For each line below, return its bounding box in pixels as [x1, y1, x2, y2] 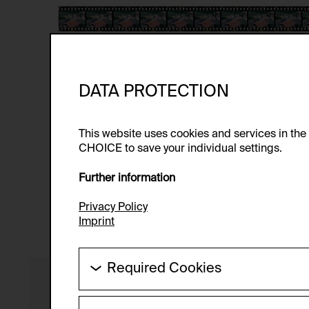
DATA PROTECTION [79, 83, 229, 100]
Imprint [79, 217, 114, 228]
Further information [79, 172, 175, 184]
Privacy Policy [79, 202, 148, 214]
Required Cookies [107, 262, 222, 277]
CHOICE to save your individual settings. [79, 143, 282, 154]
